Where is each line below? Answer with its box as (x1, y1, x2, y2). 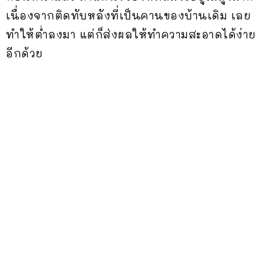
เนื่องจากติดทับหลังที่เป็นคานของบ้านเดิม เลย (6, 8, 251, 23)
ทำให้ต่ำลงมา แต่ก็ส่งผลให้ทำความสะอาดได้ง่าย (6, 27, 256, 42)
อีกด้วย (6, 46, 43, 61)
